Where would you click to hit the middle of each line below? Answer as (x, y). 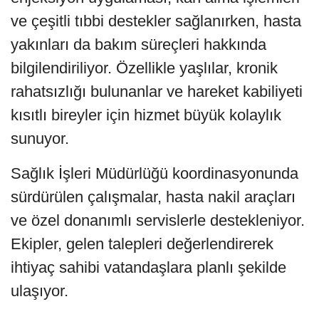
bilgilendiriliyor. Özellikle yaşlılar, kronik (144, 68)
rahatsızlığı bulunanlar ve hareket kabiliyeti (157, 91)
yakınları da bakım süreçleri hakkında (138, 44)
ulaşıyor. (40, 291)
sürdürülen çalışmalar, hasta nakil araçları (153, 197)
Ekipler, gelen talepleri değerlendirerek (142, 244)
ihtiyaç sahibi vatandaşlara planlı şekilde (148, 267)
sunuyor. (40, 138)
